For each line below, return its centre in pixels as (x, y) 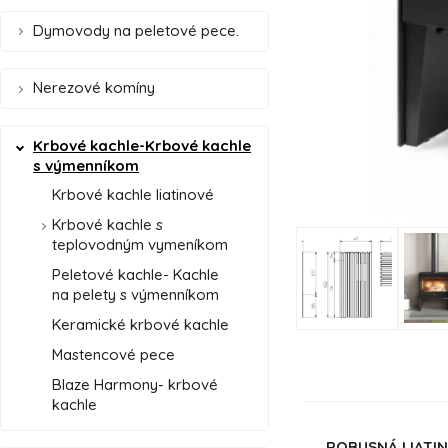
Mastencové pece (113, 355)
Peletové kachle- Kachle (135, 275)
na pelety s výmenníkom (135, 295)
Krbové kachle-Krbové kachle (142, 145)
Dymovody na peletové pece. (136, 31)
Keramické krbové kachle (140, 325)
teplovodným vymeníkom (140, 245)
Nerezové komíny (94, 88)
